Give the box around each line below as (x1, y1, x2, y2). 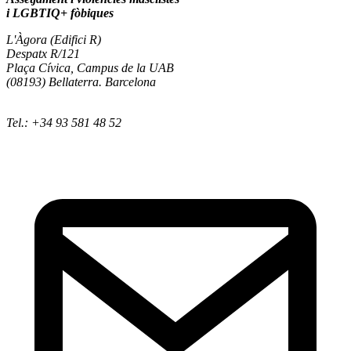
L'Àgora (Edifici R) (6, 32, 101, 46)
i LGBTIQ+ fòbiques (6, 5, 114, 20)
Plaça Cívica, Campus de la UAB (6, 60, 174, 74)
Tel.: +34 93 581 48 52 (6, 115, 121, 129)
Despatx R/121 (6, 46, 80, 60)
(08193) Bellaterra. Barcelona (6, 74, 156, 89)
